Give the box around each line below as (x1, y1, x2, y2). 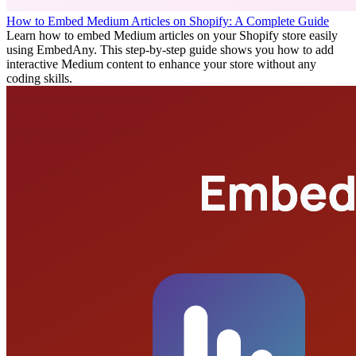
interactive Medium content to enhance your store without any (6, 57, 316, 72)
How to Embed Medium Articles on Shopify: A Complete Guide (6, 14, 329, 29)
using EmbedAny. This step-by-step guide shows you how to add (6, 43, 334, 57)
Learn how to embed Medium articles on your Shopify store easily (6, 29, 338, 43)
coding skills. (6, 72, 72, 86)
